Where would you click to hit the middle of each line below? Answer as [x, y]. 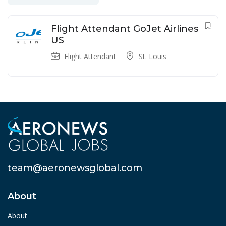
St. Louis [153, 56]
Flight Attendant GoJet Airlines [125, 29]
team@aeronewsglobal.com [75, 168]
